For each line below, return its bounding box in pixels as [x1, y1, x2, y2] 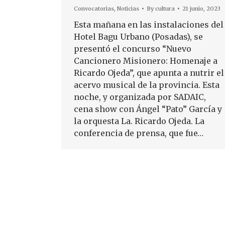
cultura [155, 5, 175, 12]
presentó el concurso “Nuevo [74, 44, 191, 54]
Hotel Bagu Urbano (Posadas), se [74, 32, 203, 42]
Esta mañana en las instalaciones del [74, 20, 223, 30]
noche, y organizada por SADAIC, [74, 92, 206, 102]
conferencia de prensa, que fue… [74, 128, 203, 138]
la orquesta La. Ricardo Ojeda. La [74, 116, 204, 126]
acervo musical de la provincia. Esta [74, 80, 219, 90]
